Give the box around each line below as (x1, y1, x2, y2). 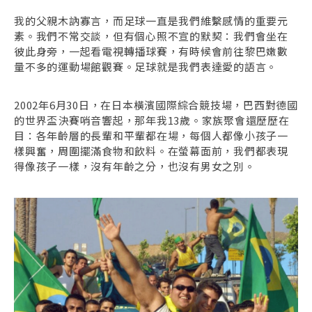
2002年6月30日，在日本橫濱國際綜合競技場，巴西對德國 (14, 97, 298, 113)
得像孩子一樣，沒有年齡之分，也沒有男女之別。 (14, 159, 258, 174)
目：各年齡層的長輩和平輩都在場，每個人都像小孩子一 (14, 128, 288, 143)
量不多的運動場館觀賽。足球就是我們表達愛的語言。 (14, 58, 277, 74)
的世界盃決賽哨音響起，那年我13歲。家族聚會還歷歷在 (14, 113, 290, 128)
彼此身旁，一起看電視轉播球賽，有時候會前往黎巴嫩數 (14, 43, 288, 58)
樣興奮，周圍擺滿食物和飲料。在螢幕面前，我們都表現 (14, 143, 288, 159)
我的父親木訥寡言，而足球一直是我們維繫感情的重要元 (14, 13, 288, 28)
